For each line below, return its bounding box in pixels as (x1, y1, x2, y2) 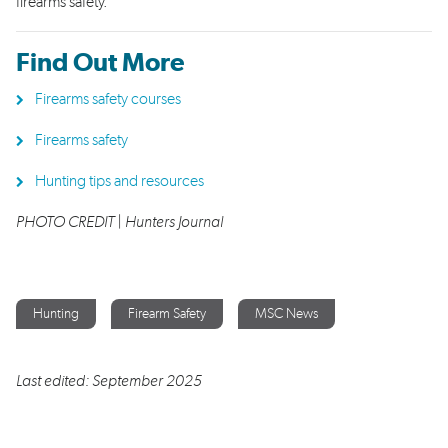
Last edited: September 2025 (16, 373, 202, 389)
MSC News (255, 307, 318, 321)
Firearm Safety (128, 307, 206, 321)
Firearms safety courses (35, 91, 182, 107)
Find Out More (16, 50, 185, 76)
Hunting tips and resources (35, 173, 205, 189)
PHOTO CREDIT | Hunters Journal (16, 214, 223, 230)
